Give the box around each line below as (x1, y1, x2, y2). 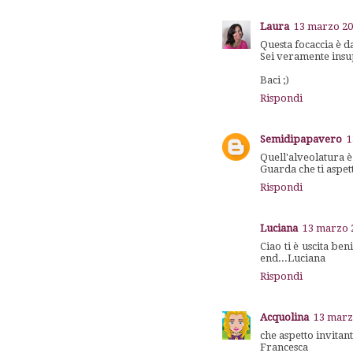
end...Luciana (260, 251, 326, 264)
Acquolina (260, 310, 310, 323)
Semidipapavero (260, 132, 343, 145)
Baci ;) (260, 73, 290, 86)
